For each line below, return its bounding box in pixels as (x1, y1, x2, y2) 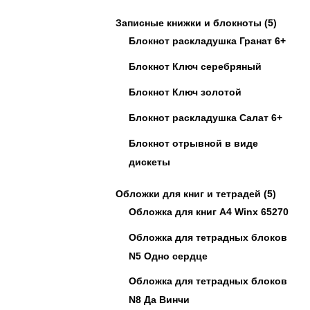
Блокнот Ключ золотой (129, 86, 241, 98)
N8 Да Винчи (129, 294, 190, 304)
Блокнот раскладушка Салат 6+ (129, 112, 282, 123)
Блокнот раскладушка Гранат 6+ (129, 35, 286, 46)
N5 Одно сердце (129, 250, 208, 261)
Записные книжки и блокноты (116, 17, 262, 28)
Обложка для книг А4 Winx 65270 (129, 206, 289, 217)
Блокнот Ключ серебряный (129, 61, 262, 72)
